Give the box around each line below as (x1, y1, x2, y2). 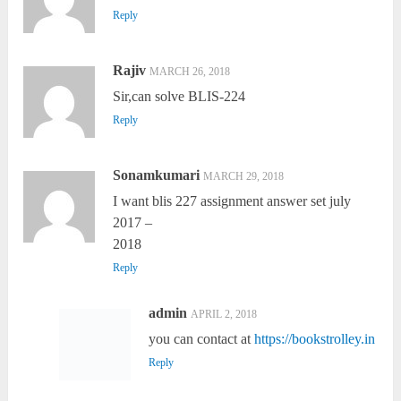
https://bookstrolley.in (253, 331, 375, 347)
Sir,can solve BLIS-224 (113, 89, 246, 105)
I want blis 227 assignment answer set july (113, 193, 352, 209)
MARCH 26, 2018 (149, 65, 231, 79)
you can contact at (148, 331, 254, 347)
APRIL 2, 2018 (190, 308, 257, 321)
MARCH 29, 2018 (203, 170, 285, 183)
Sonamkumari (113, 167, 200, 183)
